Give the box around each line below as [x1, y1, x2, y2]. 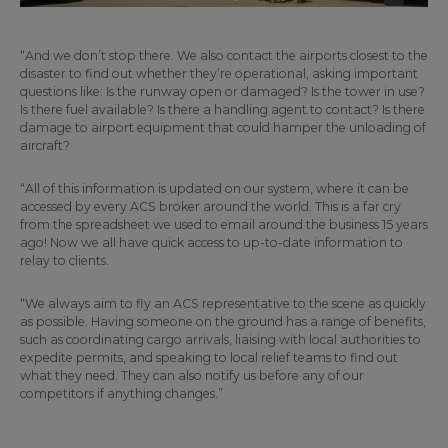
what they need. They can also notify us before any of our [20, 367, 364, 383]
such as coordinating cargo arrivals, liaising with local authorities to [20, 331, 421, 347]
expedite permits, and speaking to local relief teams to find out [20, 349, 398, 365]
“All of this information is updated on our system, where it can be [20, 180, 409, 196]
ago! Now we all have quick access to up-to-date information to [20, 234, 403, 250]
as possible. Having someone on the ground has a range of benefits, [20, 313, 426, 329]
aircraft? [20, 137, 70, 153]
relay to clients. [20, 252, 109, 268]
